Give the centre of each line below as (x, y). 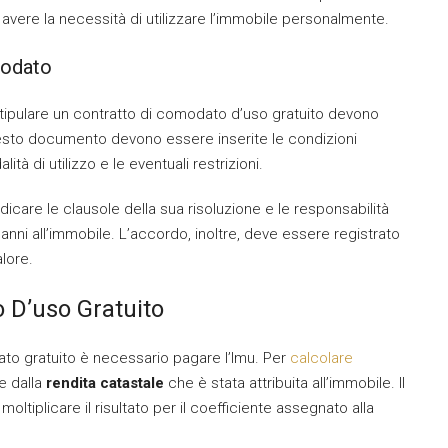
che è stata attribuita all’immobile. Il (284, 383)
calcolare (321, 358)
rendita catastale (105, 383)
